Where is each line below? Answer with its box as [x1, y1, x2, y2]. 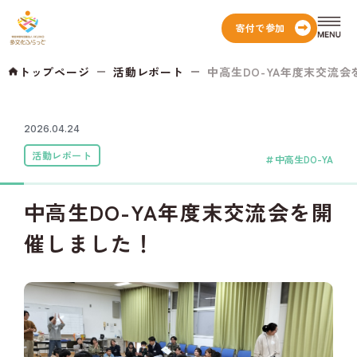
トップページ [19, 64, 90, 80]
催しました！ [24, 228, 155, 257]
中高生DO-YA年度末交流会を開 [24, 197, 333, 226]
